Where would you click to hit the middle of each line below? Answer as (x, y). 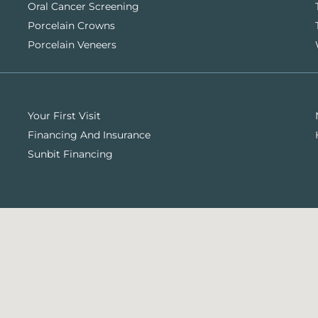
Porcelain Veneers (72, 44)
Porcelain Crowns (71, 25)
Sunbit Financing (70, 154)
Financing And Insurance (89, 135)
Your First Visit (64, 115)
